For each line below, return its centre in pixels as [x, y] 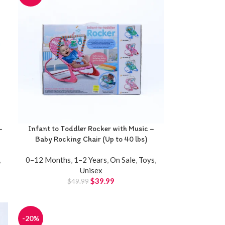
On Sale [123, 159]
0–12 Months [48, 159]
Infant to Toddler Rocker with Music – [91, 128]
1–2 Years [91, 159]
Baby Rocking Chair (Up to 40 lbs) [91, 139]
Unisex [91, 170]
